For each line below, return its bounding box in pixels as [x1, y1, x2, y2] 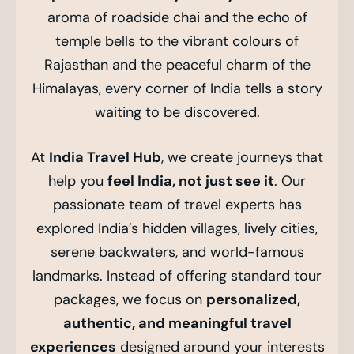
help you [48, 171, 107, 190]
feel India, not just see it [107, 171, 274, 190]
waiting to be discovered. [94, 102, 260, 122]
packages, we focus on [54, 289, 206, 309]
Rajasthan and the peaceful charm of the [43, 55, 311, 74]
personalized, [206, 289, 300, 309]
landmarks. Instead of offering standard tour [32, 265, 322, 285]
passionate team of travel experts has [52, 194, 302, 214]
